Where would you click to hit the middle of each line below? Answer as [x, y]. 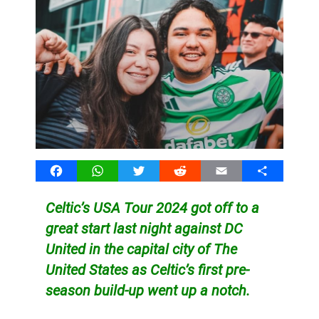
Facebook [80, 170]
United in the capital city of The [141, 249]
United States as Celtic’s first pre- [147, 270]
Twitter [156, 170]
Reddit [196, 170]
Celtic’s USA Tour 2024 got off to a [152, 208]
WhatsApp [123, 170]
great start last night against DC [144, 228]
